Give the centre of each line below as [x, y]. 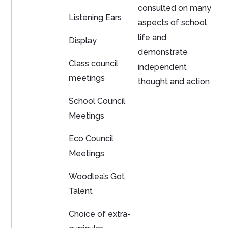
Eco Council [91, 139]
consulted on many [175, 8]
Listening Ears [95, 18]
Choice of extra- [100, 214]
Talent [81, 191]
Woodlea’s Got [97, 177]
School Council [97, 101]
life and [152, 38]
